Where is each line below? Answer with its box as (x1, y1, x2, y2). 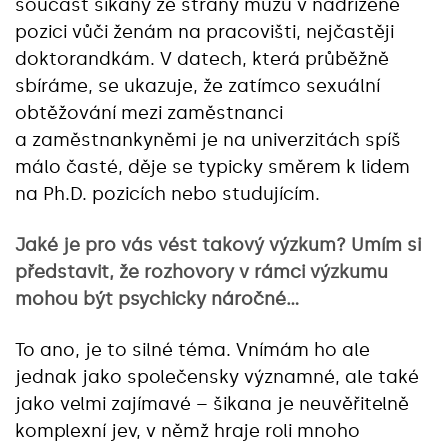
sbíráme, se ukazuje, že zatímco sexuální (15, 74, 380, 97)
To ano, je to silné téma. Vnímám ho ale (15, 338, 370, 361)
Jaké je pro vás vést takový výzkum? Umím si (15, 233, 421, 256)
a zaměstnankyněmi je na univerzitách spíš (15, 128, 401, 151)
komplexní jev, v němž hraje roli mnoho (15, 419, 360, 442)
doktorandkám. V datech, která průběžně (15, 47, 389, 70)
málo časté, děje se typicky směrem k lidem (15, 155, 410, 178)
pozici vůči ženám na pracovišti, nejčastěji (15, 20, 394, 43)
